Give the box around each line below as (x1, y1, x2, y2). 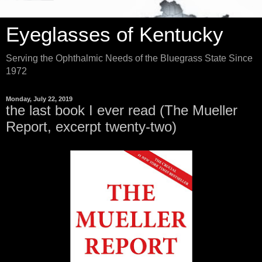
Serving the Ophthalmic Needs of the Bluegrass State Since (6, 53, 253, 63)
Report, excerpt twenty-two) (6, 119, 177, 135)
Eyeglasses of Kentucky (6, 23, 223, 46)
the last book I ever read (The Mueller (6, 102, 237, 118)
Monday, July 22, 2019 (6, 95, 73, 102)
